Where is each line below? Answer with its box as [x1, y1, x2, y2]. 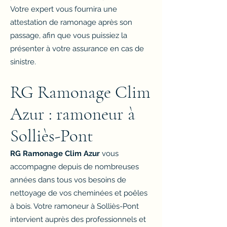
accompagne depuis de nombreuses [10, 162, 139, 171]
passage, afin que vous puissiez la [10, 31, 127, 40]
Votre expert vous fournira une [10, 5, 117, 14]
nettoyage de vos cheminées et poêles [10, 188, 147, 198]
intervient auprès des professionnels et [10, 215, 146, 224]
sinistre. [10, 57, 36, 66]
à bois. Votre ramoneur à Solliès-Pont [10, 202, 139, 211]
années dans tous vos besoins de [10, 175, 126, 184]
